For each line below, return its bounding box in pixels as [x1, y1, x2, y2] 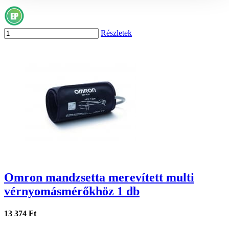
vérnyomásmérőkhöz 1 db [4, 185, 140, 198]
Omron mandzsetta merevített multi [4, 171, 194, 185]
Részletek [101, 29, 132, 38]
